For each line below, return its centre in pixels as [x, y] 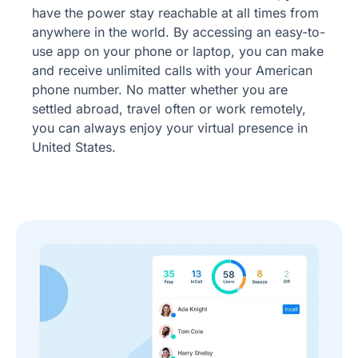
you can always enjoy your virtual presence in [170, 127]
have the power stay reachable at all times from [175, 12]
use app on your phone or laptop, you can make [178, 51]
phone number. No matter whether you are [160, 89]
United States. [74, 147]
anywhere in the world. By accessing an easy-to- [179, 32]
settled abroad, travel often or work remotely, [169, 108]
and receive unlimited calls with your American [172, 70]
